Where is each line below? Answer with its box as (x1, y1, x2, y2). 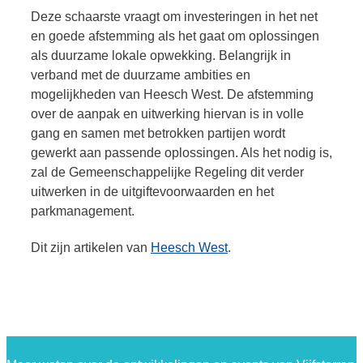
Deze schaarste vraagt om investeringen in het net (31, 10, 318, 24)
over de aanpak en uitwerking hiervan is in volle (31, 107, 304, 122)
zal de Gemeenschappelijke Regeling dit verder (31, 165, 304, 180)
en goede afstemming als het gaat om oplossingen (31, 29, 319, 44)
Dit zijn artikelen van (31, 240, 151, 254)
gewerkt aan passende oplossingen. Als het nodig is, (31, 146, 332, 160)
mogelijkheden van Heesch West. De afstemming (31, 88, 314, 102)
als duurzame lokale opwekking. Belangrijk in (31, 49, 291, 63)
